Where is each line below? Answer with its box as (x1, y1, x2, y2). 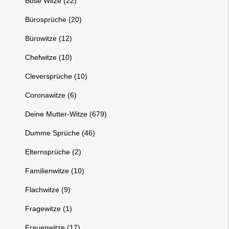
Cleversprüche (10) (25, 72, 88, 80)
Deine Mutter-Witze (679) (25, 110, 107, 118)
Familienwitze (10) (25, 167, 85, 175)
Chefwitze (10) (25, 53, 73, 61)
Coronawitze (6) (25, 91, 77, 99)
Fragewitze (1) (25, 204, 73, 213)
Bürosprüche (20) (25, 15, 82, 24)
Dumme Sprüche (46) (25, 129, 96, 137)
